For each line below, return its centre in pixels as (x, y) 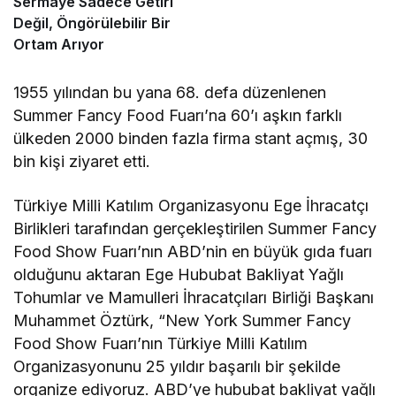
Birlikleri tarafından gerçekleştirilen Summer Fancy (195, 229)
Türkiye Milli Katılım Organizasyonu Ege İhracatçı (191, 206)
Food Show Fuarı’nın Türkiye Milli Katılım (161, 344)
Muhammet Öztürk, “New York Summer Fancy (183, 321)
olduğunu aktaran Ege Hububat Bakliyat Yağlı (179, 275)
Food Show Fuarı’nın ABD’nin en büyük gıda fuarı (193, 252)
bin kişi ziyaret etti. (82, 162)
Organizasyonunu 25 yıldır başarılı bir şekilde (177, 367)
